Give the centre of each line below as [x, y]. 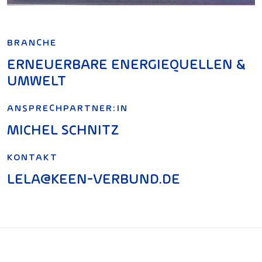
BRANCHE [32, 42]
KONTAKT [32, 156]
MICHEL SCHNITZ [63, 129]
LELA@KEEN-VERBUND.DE [94, 178]
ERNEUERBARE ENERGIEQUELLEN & [126, 63]
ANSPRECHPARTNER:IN [68, 107]
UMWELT [37, 80]
